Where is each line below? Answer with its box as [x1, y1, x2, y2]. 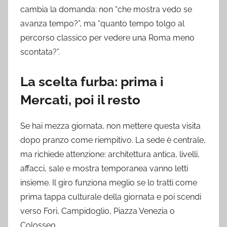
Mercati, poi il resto [20, 92, 140, 108]
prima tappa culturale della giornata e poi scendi [20, 192, 201, 202]
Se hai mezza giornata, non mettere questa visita [20, 121, 201, 131]
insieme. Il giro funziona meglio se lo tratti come [20, 177, 197, 187]
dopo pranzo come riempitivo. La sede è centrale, [20, 135, 206, 145]
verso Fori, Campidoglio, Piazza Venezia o [20, 206, 175, 216]
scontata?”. [20, 47, 60, 57]
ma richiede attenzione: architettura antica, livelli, [20, 149, 200, 159]
